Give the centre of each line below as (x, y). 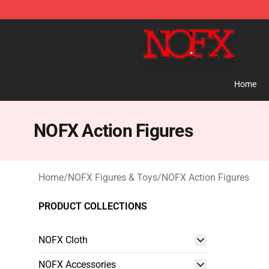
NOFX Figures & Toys (113, 177)
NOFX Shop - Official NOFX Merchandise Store (135, 28)
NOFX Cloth (63, 240)
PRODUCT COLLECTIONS (93, 206)
